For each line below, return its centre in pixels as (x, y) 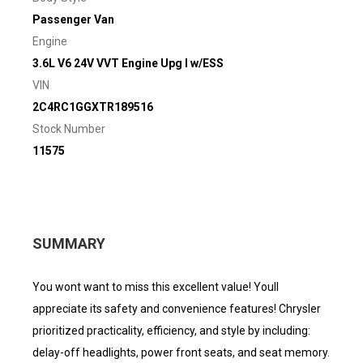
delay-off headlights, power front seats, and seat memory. (181, 352)
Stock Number (69, 129)
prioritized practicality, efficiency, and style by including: (171, 331)
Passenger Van (73, 19)
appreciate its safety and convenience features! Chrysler (177, 309)
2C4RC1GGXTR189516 (93, 107)
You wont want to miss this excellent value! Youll (156, 287)
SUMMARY (69, 243)
